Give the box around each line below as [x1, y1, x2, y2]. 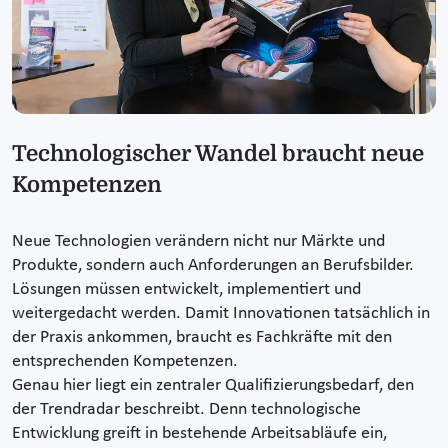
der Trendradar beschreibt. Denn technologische [12, 400, 361, 420]
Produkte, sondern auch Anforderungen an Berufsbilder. [12, 256, 414, 276]
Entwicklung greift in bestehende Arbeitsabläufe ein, [12, 424, 387, 444]
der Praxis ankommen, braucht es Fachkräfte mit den [12, 328, 392, 348]
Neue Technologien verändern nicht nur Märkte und [12, 232, 385, 252]
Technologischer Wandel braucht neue [12, 141, 424, 167]
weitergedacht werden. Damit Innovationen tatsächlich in [12, 304, 430, 324]
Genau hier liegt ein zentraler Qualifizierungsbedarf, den [12, 376, 414, 396]
